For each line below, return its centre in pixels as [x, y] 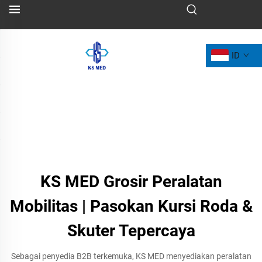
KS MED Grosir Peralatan [131, 182]
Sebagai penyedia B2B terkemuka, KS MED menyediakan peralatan [131, 256]
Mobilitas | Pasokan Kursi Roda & [131, 206]
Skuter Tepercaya [131, 231]
